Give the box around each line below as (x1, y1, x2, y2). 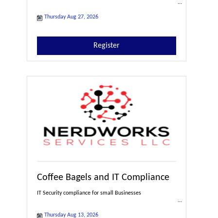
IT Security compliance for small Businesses (37, 190, 141, 196)
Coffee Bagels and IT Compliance (37, 173, 169, 182)
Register (93, 42, 120, 50)
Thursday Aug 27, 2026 (44, 14, 98, 20)
